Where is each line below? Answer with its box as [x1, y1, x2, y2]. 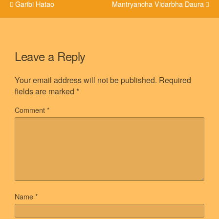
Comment [15, 104, 47, 115]
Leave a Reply [15, 47, 86, 65]
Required [159, 74, 191, 86]
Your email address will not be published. [15, 74, 157, 86]
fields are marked [15, 85, 76, 97]
